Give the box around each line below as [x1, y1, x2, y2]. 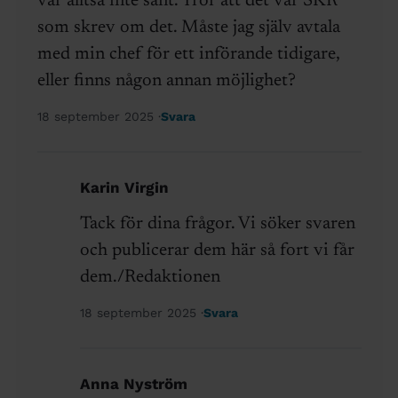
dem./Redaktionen [79, 268, 220, 287]
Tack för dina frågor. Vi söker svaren [79, 215, 355, 234]
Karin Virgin [79, 179, 169, 197]
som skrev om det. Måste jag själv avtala [36, 19, 340, 37]
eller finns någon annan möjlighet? [36, 72, 296, 91]
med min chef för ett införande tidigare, [36, 45, 339, 64]
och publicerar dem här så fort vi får [79, 242, 354, 260]
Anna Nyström [79, 375, 187, 394]
